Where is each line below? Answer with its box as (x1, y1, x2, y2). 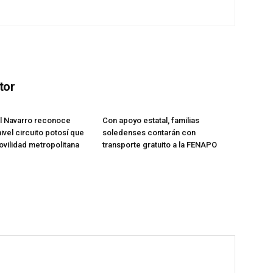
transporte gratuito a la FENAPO (102, 140, 217, 150)
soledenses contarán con (102, 128, 196, 138)
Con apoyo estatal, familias (102, 116, 199, 126)
